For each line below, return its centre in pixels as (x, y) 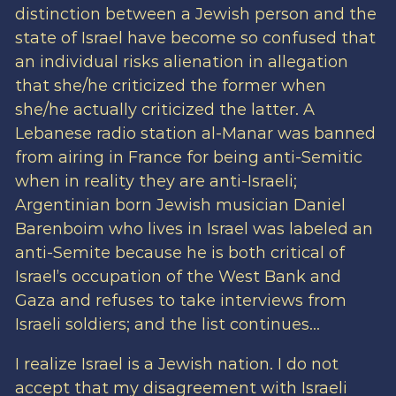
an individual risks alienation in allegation (181, 62)
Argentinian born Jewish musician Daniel (180, 206)
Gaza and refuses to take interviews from (180, 301)
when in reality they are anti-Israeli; (156, 182)
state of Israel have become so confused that (195, 38)
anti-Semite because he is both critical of (179, 253)
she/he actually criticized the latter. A (164, 110)
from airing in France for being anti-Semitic (188, 158)
